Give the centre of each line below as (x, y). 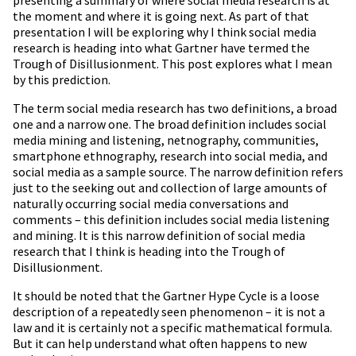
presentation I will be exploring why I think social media (164, 32)
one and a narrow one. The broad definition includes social (170, 124)
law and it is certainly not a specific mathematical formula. (172, 328)
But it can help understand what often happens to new (160, 344)
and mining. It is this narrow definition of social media (159, 236)
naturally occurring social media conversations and (151, 204)
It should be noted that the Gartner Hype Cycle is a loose (166, 296)
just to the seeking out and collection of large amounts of (170, 188)
